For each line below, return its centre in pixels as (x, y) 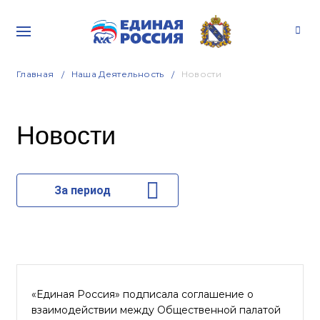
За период (82, 190)
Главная (35, 74)
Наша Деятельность (117, 74)
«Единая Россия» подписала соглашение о (142, 294)
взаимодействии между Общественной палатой (156, 310)
